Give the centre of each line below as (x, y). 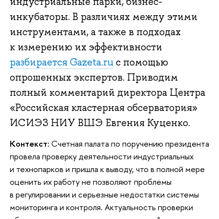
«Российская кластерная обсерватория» (104, 108)
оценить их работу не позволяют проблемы (91, 182)
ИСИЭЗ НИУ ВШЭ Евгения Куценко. (100, 123)
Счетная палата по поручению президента (129, 144)
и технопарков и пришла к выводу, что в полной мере (107, 169)
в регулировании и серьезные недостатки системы (104, 195)
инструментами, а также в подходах (95, 32)
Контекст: (30, 144)
